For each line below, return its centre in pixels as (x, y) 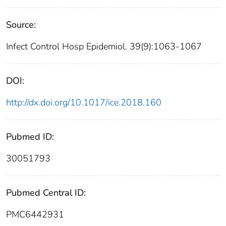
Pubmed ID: (30, 137)
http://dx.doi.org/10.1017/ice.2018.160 (84, 103)
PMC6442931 (35, 215)
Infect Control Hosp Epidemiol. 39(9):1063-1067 (104, 47)
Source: (21, 25)
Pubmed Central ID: (46, 193)
